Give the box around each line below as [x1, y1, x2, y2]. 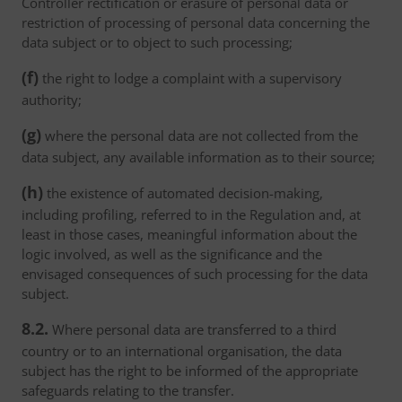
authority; [22, 91, 82, 109]
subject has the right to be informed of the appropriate [22, 362, 358, 380]
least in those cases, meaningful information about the [22, 225, 357, 243]
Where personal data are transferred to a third [48, 320, 336, 338]
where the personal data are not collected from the [41, 127, 358, 144]
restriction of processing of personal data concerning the [22, 13, 370, 31]
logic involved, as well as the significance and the [22, 245, 322, 263]
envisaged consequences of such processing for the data [22, 265, 368, 283]
